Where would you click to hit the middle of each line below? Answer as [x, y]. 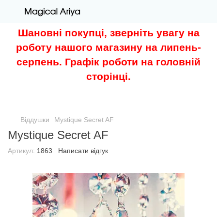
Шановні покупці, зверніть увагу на [108, 32]
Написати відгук [83, 150]
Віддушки [35, 119]
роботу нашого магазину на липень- [108, 47]
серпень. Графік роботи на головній [108, 62]
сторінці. [108, 76]
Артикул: [21, 150]
